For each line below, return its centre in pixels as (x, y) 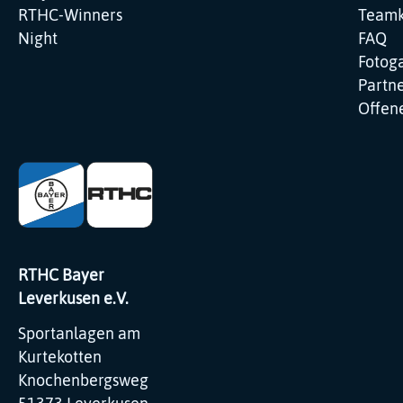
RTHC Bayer (61, 276)
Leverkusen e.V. (73, 299)
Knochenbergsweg (83, 381)
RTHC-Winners (70, 15)
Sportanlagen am (79, 334)
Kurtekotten (60, 358)
